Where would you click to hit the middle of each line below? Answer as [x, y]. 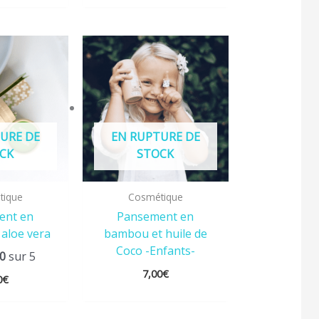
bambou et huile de [155, 233]
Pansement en [156, 216]
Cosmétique [155, 197]
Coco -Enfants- [155, 250]
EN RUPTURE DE [155, 137]
